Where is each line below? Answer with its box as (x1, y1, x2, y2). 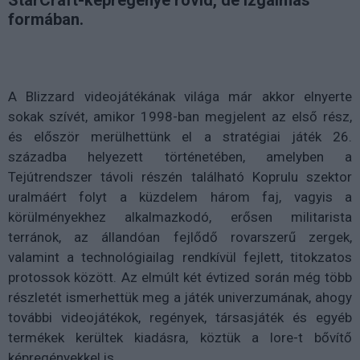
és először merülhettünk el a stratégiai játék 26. (8, 128, 352, 145)
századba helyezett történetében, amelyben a (8, 148, 352, 165)
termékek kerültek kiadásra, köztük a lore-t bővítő (8, 329, 352, 346)
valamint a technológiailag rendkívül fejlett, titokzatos (8, 248, 352, 265)
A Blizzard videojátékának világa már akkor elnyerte (8, 88, 352, 104)
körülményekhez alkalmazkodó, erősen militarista (8, 208, 352, 225)
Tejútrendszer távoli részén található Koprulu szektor (8, 168, 352, 185)
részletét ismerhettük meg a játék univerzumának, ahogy (8, 288, 352, 305)
